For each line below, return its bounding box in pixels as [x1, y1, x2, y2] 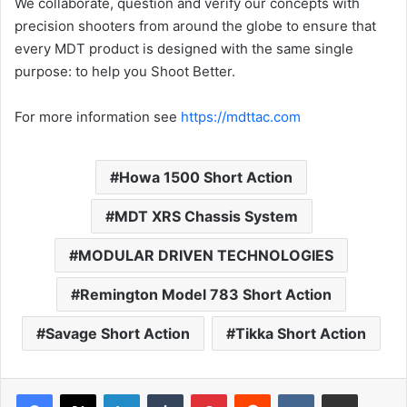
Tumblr [183, 386, 221, 402]
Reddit [270, 386, 306, 402]
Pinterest [226, 386, 278, 402]
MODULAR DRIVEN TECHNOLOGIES [78, 246, 333, 265]
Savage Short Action [45, 324, 190, 343]
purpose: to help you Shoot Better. [15, 63, 235, 81]
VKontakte [313, 386, 372, 402]
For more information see [15, 108, 181, 126]
